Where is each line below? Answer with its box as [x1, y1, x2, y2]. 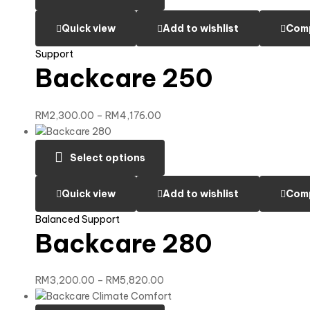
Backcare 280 [35, 227, 212, 259]
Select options [70, 151, 145, 164]
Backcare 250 [35, 62, 212, 95]
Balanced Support [35, 212, 120, 226]
